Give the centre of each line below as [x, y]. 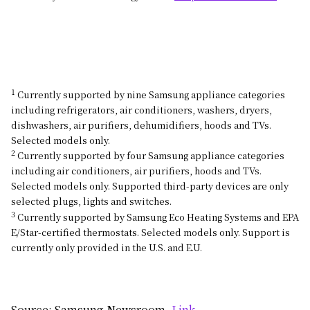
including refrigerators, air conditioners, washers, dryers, [142, 109]
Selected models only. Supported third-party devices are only [150, 186]
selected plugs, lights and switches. [91, 201]
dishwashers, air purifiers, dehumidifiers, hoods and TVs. [141, 125]
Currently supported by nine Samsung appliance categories [150, 94]
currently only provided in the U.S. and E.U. [107, 247]
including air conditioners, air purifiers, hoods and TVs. [136, 171]
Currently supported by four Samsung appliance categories [150, 156]
